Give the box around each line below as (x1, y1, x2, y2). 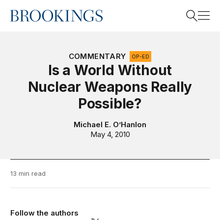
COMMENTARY (68, 52, 126, 61)
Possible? (78, 95, 142, 112)
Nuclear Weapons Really (27, 79, 192, 95)
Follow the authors (10, 208, 79, 218)
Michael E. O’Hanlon (74, 120, 146, 129)
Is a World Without (48, 62, 172, 79)
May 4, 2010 (90, 130, 130, 139)
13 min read (10, 169, 46, 177)
